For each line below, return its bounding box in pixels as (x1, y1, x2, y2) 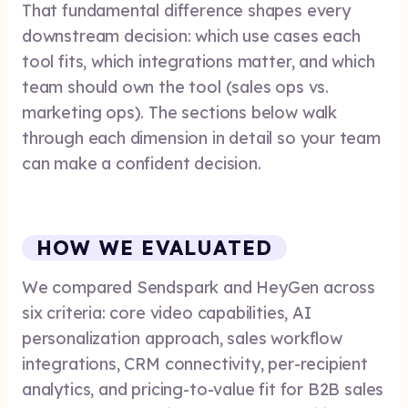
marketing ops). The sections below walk (22, 102, 337, 123)
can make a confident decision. (22, 153, 261, 174)
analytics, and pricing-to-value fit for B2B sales (22, 379, 384, 400)
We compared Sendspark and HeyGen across (22, 277, 375, 298)
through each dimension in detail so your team (22, 127, 381, 148)
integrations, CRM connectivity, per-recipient (22, 353, 368, 374)
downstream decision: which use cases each (22, 25, 361, 46)
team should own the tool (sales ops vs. (22, 76, 329, 97)
